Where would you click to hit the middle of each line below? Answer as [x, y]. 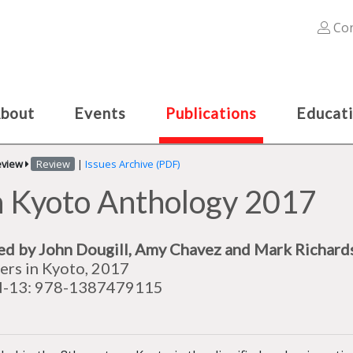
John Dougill [84, 249]
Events [100, 113]
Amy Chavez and [194, 249]
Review [53, 164]
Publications [211, 113]
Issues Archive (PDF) [132, 164]
